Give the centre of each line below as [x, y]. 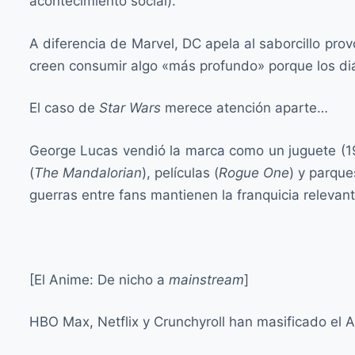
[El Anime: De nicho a [99, 279]
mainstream [206, 279]
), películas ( [180, 172]
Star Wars [130, 108]
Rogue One [254, 172]
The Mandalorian [88, 172]
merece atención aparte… [244, 108]
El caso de [64, 108]
